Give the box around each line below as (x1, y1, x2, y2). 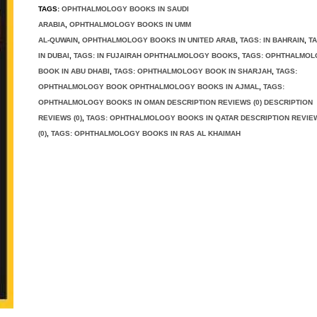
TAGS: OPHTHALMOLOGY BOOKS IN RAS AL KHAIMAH (51, 129, 241, 137)
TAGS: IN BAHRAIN (240, 36, 304, 44)
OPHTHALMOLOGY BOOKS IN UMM (69, 21, 191, 28)
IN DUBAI (38, 52, 69, 59)
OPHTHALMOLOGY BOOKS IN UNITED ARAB (82, 36, 236, 44)
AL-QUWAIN (38, 36, 78, 44)
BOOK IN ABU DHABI (38, 67, 110, 75)
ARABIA (38, 21, 65, 28)
